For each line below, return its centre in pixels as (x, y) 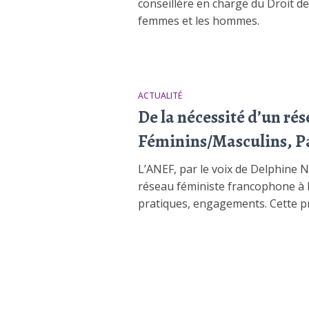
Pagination (194, 278)
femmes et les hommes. (198, 21)
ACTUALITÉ (160, 96)
